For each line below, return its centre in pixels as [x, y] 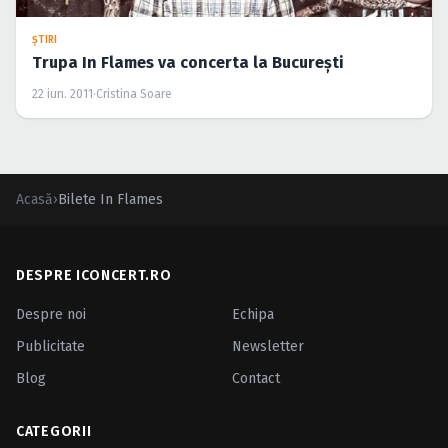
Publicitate [50, 347]
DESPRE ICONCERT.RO [94, 276]
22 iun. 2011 [62, 94]
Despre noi [51, 315]
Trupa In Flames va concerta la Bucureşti [188, 63]
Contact [256, 379]
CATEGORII [54, 432]
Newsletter [268, 347]
